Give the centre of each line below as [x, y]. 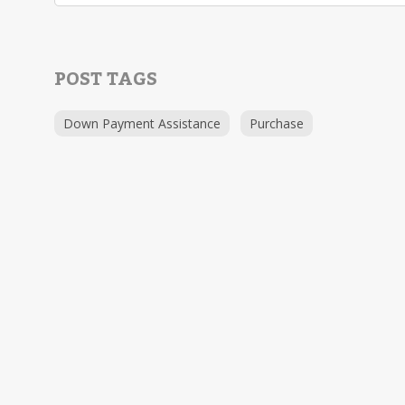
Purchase [277, 123]
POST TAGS [106, 80]
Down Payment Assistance [142, 123]
